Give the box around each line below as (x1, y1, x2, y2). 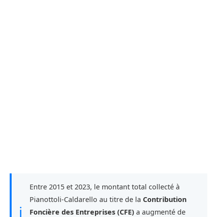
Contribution (143, 194, 186, 204)
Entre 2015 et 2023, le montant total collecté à (30, 182, 180, 191)
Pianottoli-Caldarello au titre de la (30, 194, 143, 204)
